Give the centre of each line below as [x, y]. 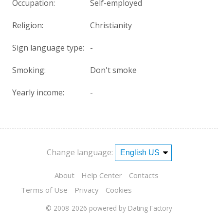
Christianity [111, 25]
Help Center [102, 175]
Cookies [119, 190]
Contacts [144, 175]
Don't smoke [113, 70]
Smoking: [29, 70]
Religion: [28, 25]
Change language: [80, 152]
